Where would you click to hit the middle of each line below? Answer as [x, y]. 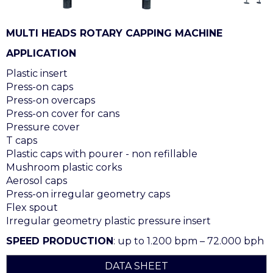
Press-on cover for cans [63, 113]
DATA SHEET [136, 266]
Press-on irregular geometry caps [88, 194]
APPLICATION [41, 53]
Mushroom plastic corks [64, 167]
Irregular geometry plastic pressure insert [108, 221]
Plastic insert [37, 73]
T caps [22, 140]
